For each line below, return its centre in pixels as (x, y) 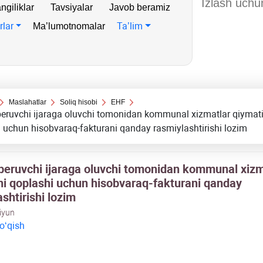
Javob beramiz (140, 7)
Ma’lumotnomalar (69, 26)
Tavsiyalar (72, 7)
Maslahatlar (27, 102)
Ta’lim (130, 26)
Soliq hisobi (79, 102)
